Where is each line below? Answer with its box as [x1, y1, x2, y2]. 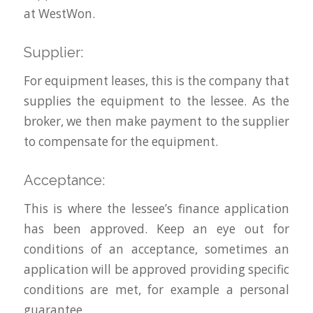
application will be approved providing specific [23, 261, 290, 277]
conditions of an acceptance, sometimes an [23, 240, 290, 257]
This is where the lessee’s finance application [23, 200, 290, 217]
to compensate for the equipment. [23, 133, 218, 150]
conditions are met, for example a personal [23, 281, 290, 298]
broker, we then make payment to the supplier [23, 113, 290, 130]
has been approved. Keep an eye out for [23, 220, 290, 237]
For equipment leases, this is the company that [23, 73, 290, 89]
